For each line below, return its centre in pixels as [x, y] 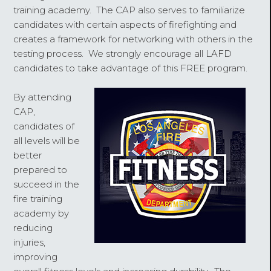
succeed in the [47, 184]
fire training [38, 198]
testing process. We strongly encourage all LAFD [123, 53]
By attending [43, 97]
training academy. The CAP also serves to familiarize [129, 10]
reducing [33, 227]
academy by [41, 213]
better [28, 155]
